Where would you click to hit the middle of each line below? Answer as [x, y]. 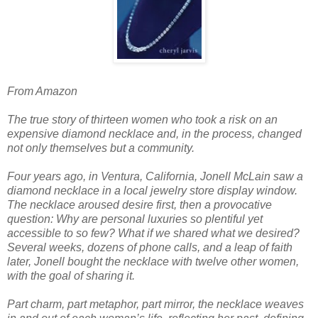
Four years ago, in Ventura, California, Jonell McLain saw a [155, 176]
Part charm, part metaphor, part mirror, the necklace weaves [155, 304]
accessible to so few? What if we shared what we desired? [153, 233]
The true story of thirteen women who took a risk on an [142, 119]
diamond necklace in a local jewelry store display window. [152, 190]
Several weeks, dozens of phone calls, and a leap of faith [150, 247]
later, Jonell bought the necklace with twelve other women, [153, 261]
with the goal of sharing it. [71, 275]
